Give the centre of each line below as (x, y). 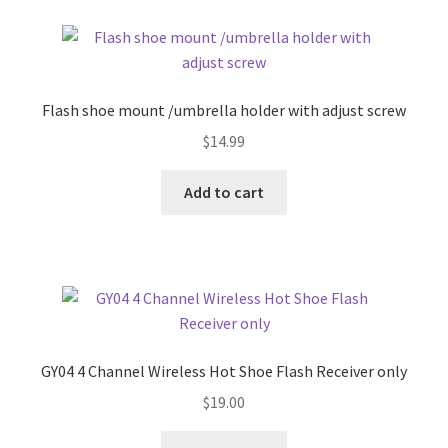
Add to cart (224, 191)
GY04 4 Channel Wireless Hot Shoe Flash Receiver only (224, 371)
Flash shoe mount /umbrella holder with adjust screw (224, 110)
